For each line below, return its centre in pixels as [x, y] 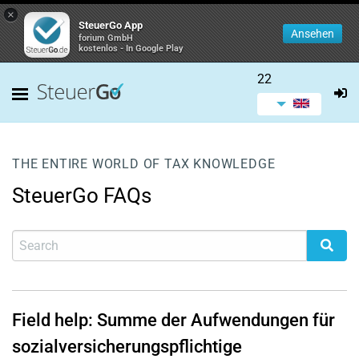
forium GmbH [106, 38]
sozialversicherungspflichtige [127, 347]
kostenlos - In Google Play [131, 48]
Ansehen [313, 34]
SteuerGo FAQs [82, 196]
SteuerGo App [111, 25]
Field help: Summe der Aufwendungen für [173, 320]
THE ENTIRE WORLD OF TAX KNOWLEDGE [144, 164]
